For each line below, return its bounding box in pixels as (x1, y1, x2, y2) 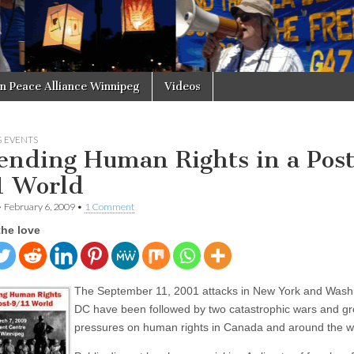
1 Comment (85, 200, 134, 213)
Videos (164, 79, 201, 93)
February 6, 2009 (4, 200, 75, 213)
